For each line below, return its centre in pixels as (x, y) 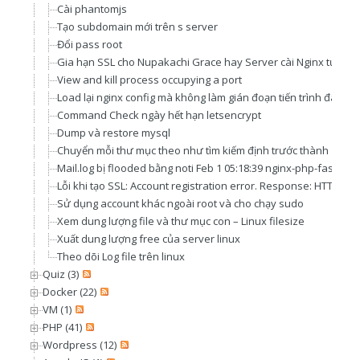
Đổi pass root (90, 44)
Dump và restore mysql (114, 133)
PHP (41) (62, 327)
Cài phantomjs (92, 9)
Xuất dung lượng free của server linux (149, 239)
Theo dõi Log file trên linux (121, 256)
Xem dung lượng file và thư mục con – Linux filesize (181, 221)
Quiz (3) (61, 274)
